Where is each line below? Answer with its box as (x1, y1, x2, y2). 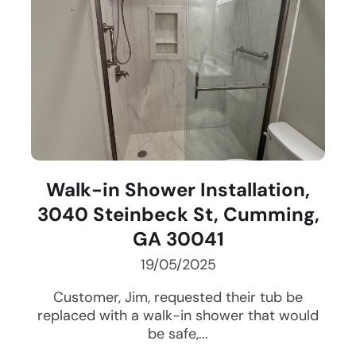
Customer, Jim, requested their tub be (53, 288, 303, 308)
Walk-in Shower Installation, (46, 177, 310, 203)
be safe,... (148, 324, 208, 344)
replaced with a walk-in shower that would (37, 306, 319, 326)
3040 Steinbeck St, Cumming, (37, 202, 319, 227)
